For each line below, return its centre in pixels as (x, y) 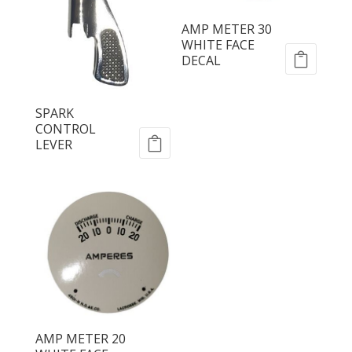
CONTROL (65, 128)
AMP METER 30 (227, 29)
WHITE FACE (218, 45)
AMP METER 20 (80, 338)
